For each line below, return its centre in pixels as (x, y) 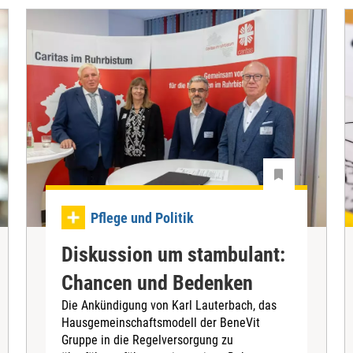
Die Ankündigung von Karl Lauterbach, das (169, 305)
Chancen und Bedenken (158, 282)
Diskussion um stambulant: (174, 254)
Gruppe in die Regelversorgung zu (148, 340)
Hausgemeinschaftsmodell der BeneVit (161, 322)
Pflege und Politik (143, 217)
